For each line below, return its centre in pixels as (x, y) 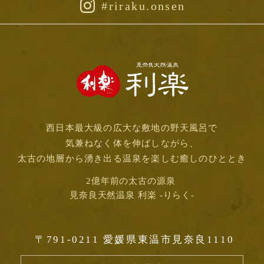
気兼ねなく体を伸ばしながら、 (132, 143)
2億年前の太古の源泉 (131, 181)
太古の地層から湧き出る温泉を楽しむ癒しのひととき (132, 158)
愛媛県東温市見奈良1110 (169, 240)
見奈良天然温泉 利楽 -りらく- (132, 195)
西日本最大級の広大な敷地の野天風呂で (132, 128)
